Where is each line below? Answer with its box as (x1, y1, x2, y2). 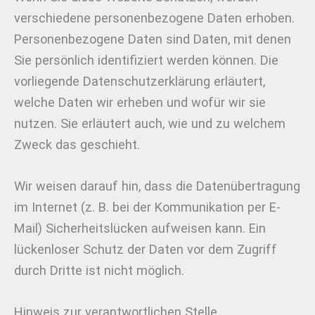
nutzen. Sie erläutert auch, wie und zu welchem (14, 115, 285, 131)
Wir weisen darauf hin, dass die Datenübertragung (14, 178, 300, 193)
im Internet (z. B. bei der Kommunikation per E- (14, 199, 281, 214)
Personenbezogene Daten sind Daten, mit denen (14, 31, 291, 46)
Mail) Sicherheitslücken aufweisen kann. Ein (14, 220, 266, 236)
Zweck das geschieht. (14, 136, 140, 152)
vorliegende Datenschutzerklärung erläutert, (14, 73, 265, 89)
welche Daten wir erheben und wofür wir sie (14, 94, 266, 110)
